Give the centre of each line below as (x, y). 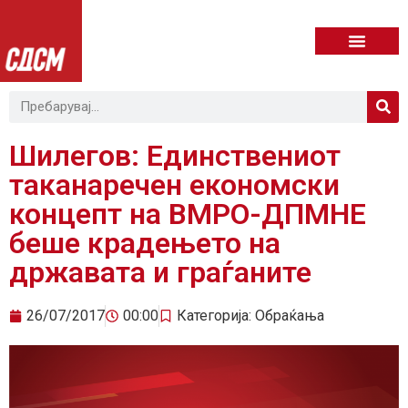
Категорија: (216, 315)
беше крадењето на (145, 243)
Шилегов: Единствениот (175, 155)
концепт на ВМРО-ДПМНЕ (188, 214)
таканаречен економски (174, 184)
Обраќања (290, 315)
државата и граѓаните (160, 272)
